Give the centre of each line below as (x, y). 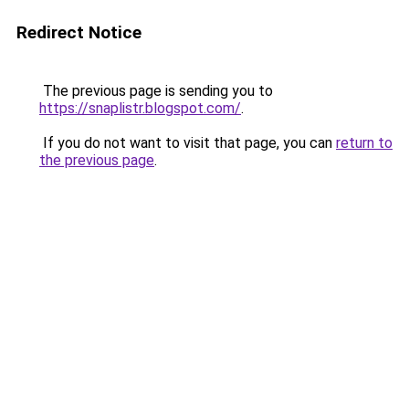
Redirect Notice (79, 32)
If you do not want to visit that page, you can (188, 143)
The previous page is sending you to (156, 91)
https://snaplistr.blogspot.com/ (140, 108)
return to (364, 143)
